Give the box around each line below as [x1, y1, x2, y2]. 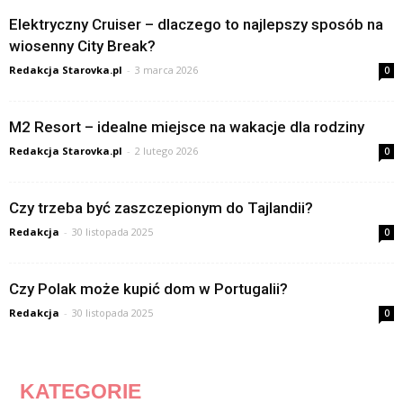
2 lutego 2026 [135, 144, 198, 158]
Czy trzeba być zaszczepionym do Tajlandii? [9, 199, 313, 218]
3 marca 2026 [135, 63, 198, 77]
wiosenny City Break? [9, 37, 156, 56]
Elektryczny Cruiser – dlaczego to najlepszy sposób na [9, 15, 383, 34]
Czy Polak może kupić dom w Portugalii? [9, 280, 288, 299]
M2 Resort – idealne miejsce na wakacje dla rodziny [9, 118, 364, 137]
